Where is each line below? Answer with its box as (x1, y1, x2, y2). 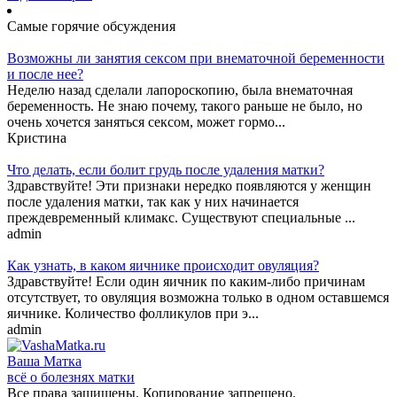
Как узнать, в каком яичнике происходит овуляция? (7, 257, 319, 273)
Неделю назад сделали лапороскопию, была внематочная (7, 82, 353, 97)
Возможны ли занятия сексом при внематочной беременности (7, 50, 385, 66)
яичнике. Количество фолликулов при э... (7, 305, 259, 321)
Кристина (7, 129, 66, 145)
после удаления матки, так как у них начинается (7, 193, 299, 209)
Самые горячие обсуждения (7, 18, 175, 34)
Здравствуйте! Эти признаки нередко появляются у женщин (7, 177, 371, 193)
